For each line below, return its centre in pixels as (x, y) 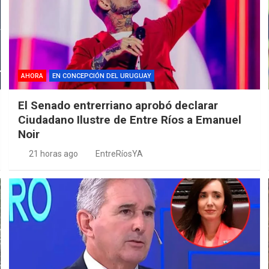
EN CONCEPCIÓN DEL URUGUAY (102, 76)
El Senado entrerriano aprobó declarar (118, 105)
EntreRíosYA (119, 153)
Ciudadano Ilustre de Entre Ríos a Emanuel (130, 119)
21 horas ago (53, 153)
